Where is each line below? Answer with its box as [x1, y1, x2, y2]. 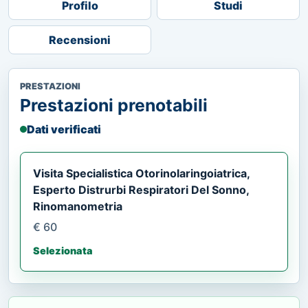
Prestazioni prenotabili [20, 94, 208, 115]
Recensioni [49, 32, 111, 47]
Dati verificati [27, 122, 101, 136]
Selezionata [33, 244, 93, 256]
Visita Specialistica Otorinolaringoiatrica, [33, 166, 250, 180]
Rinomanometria [33, 199, 122, 213]
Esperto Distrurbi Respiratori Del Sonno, [33, 182, 249, 197]
